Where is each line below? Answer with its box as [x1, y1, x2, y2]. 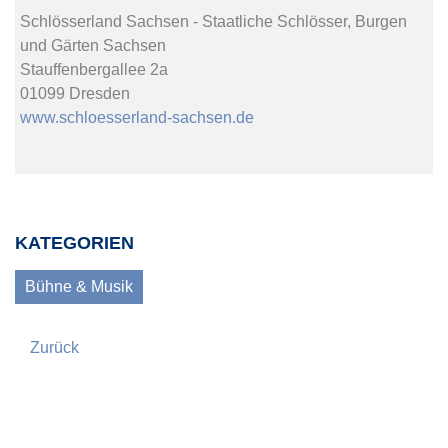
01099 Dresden [20, 85, 130, 102]
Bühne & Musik [25, 278, 133, 295]
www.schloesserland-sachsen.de [20, 109, 254, 126]
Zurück [30, 339, 79, 356]
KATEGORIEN [15, 233, 134, 253]
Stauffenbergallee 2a [20, 61, 168, 78]
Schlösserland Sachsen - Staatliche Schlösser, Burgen [20, 13, 407, 30]
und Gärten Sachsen [20, 37, 166, 54]
